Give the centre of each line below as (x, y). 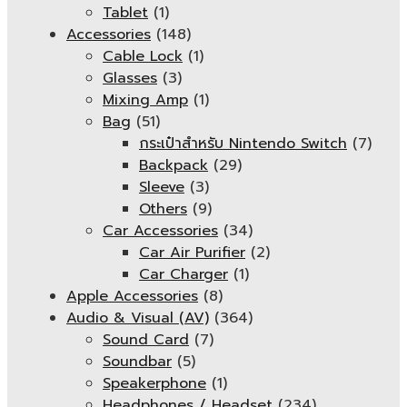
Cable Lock (143, 56)
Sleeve (162, 187)
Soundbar (137, 362)
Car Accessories (160, 231)
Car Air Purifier (192, 253)
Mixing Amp (145, 100)
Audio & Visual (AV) (138, 318)
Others (163, 209)
